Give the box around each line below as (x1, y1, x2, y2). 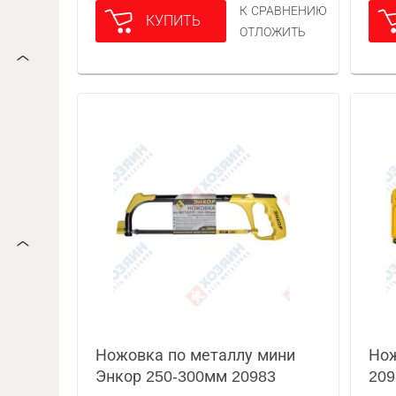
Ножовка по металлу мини (95, 346, 296, 364)
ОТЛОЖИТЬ (240, 25, 307, 39)
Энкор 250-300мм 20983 (95, 368, 277, 385)
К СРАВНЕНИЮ (240, 4, 328, 18)
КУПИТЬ (146, 13, 202, 28)
